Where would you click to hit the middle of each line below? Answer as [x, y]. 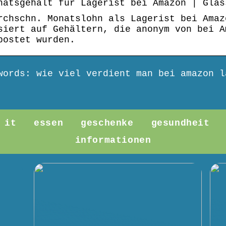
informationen [113, 140]
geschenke [107, 123]
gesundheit [180, 123]
